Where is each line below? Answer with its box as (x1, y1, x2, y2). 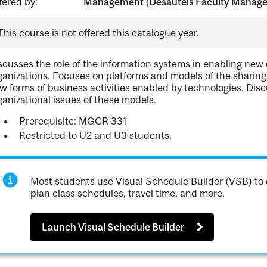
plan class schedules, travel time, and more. (30, 187, 225, 199)
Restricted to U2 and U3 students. (18, 129, 172, 141)
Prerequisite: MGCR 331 (18, 115, 127, 127)
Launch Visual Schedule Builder (42, 221, 184, 234)
